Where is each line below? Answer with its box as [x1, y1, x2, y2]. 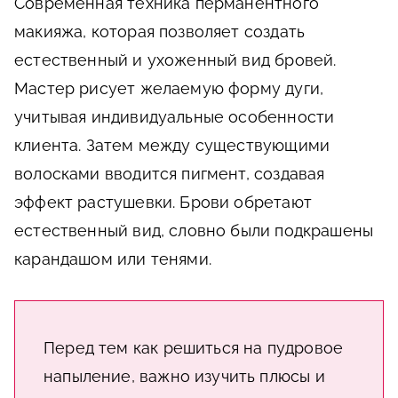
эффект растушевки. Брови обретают [14, 192, 312, 211]
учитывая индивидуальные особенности [14, 107, 335, 126]
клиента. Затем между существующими [14, 135, 330, 155]
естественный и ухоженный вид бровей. [14, 50, 337, 69]
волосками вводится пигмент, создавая [14, 163, 325, 183]
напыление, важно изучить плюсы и [44, 366, 325, 386]
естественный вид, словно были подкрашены [14, 220, 374, 240]
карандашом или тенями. [14, 249, 211, 268]
